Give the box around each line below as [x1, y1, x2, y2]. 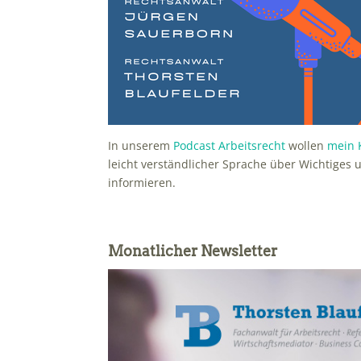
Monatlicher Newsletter [108, 243, 278, 260]
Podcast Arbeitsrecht [173, 138, 286, 154]
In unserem [108, 138, 174, 154]
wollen [285, 138, 328, 154]
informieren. [108, 175, 176, 191]
